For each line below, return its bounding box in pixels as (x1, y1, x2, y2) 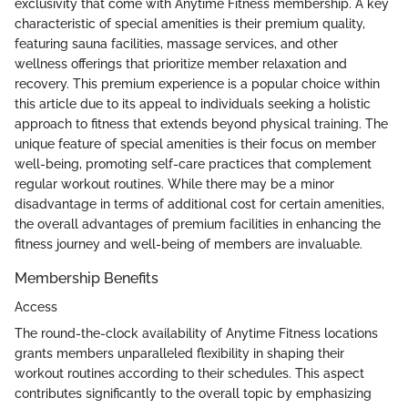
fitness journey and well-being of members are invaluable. (15, 236, 362, 251)
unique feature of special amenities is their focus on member (15, 136, 376, 151)
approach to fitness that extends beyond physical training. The (15, 116, 388, 131)
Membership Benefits (15, 269, 158, 287)
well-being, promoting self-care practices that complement (15, 156, 372, 171)
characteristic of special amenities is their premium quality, (15, 15, 365, 31)
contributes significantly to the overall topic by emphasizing (15, 385, 372, 401)
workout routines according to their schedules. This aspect (15, 365, 364, 381)
